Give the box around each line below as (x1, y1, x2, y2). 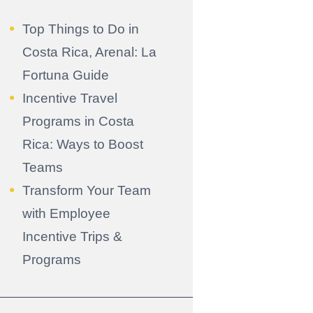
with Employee (22, 205, 110, 221)
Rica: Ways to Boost (22, 136, 143, 152)
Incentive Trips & (22, 228, 122, 244)
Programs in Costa (22, 113, 134, 129)
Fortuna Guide (22, 67, 109, 82)
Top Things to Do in (22, 21, 139, 36)
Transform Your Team (22, 182, 151, 198)
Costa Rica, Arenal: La (22, 44, 156, 59)
